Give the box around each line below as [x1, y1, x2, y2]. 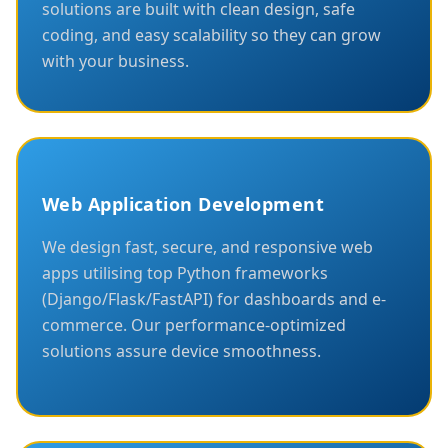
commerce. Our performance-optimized [42, 313, 346, 336]
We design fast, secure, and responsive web [42, 235, 373, 258]
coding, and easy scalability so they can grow [42, 23, 381, 46]
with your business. [42, 49, 189, 72]
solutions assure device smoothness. [42, 339, 321, 362]
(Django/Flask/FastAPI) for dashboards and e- [42, 287, 386, 310]
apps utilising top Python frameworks [42, 261, 328, 284]
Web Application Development [42, 191, 325, 216]
